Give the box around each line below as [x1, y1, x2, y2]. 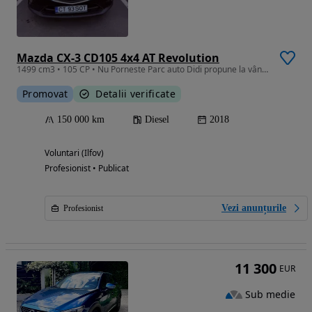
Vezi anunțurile [221, 203, 286, 214]
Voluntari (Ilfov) [45, 147, 104, 159]
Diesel [145, 114, 169, 125]
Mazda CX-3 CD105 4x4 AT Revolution [17, 50, 219, 66]
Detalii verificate [95, 87, 175, 101]
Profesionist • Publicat [45, 162, 129, 175]
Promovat [22, 87, 68, 101]
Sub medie [245, 287, 295, 301]
